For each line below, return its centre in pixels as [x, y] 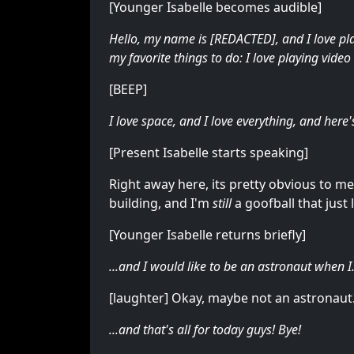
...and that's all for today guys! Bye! [205, 330]
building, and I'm [161, 203]
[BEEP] [128, 89]
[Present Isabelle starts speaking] [209, 153]
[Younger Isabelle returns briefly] [207, 235]
